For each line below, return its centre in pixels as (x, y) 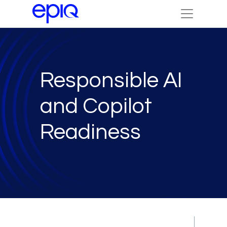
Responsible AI (111, 80)
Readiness (90, 132)
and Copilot (96, 106)
